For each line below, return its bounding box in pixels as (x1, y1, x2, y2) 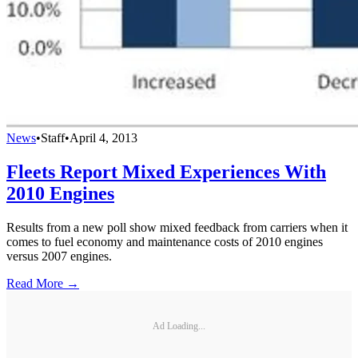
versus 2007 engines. (6, 249, 112, 263)
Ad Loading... (153, 320, 205, 332)
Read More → (6, 276, 79, 290)
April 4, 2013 (70, 131, 137, 145)
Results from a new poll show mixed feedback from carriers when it (6, 220, 348, 234)
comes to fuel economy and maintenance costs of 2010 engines (6, 234, 323, 249)
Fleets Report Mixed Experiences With (6, 161, 326, 182)
